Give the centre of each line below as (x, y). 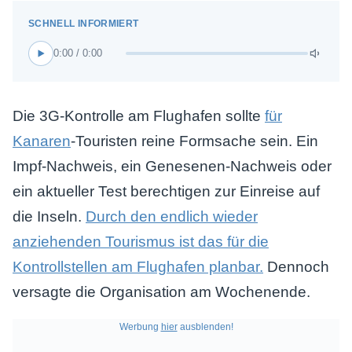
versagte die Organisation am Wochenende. (161, 292)
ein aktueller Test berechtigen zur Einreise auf (166, 191)
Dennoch (296, 267)
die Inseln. (49, 216)
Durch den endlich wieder (172, 216)
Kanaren (42, 141)
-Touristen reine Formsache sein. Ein (194, 141)
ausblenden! (205, 327)
